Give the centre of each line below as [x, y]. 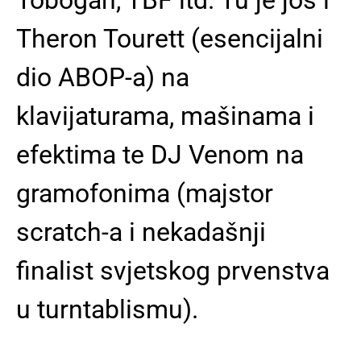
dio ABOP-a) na [103, 77]
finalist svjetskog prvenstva [173, 270]
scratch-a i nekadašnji [141, 232]
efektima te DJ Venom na [160, 154]
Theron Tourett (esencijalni [170, 38]
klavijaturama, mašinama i [165, 116]
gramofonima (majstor [145, 193]
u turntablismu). [107, 309]
